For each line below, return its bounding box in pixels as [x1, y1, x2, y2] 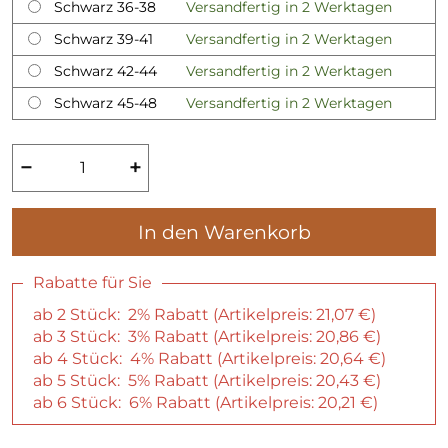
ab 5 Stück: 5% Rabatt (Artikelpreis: [33, 371, 316, 390]
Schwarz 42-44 [54, 62, 157, 80]
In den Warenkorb [137, 220, 311, 244]
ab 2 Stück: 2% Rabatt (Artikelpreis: [33, 305, 316, 324]
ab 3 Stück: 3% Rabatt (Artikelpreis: [33, 327, 316, 346]
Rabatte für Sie [33, 273, 152, 292]
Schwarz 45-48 [54, 94, 157, 112]
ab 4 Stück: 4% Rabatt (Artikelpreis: [33, 349, 320, 368]
